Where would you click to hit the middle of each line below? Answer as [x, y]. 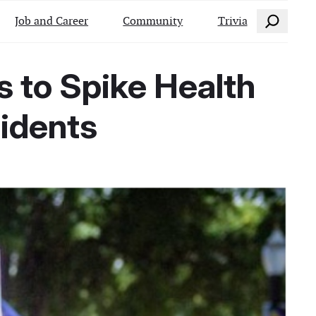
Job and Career [52, 20]
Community [153, 20]
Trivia [232, 20]
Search [273, 18]
